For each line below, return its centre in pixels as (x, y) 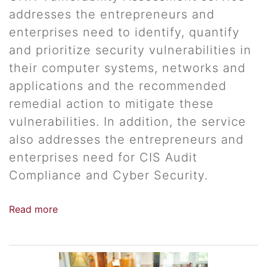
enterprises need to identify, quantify (124, 32)
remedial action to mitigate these (111, 104)
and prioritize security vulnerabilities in (130, 50)
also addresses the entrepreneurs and (126, 140)
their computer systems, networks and (127, 68)
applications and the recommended (118, 86)
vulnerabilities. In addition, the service (128, 122)
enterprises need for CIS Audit (103, 158)
